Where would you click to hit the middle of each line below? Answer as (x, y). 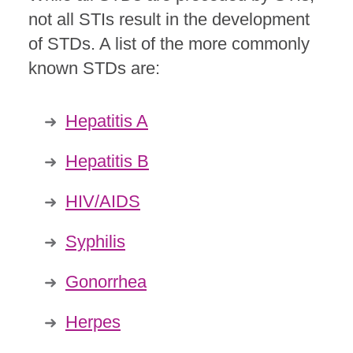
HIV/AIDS (103, 201)
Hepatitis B (107, 161)
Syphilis (95, 241)
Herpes (93, 321)
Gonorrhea (106, 281)
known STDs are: (94, 68)
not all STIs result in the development (169, 19)
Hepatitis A (107, 121)
